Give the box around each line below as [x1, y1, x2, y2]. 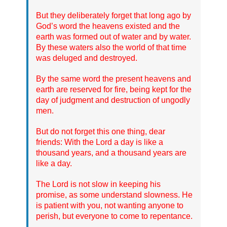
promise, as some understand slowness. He [36, 190, 193, 199]
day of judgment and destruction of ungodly [36, 95, 190, 104]
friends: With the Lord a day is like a [36, 137, 163, 146]
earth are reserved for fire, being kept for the [36, 85, 192, 94]
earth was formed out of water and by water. [36, 32, 191, 41]
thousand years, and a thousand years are [36, 148, 186, 157]
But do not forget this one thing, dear [36, 127, 165, 136]
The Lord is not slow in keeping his [36, 179, 161, 188]
